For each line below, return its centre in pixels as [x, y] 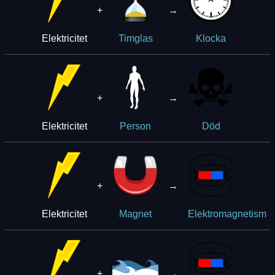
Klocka [211, 38]
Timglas [135, 38]
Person [135, 126]
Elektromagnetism [227, 214]
